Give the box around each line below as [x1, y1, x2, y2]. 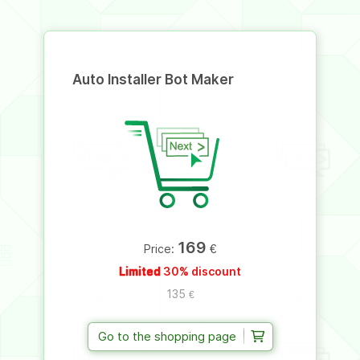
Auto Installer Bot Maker [72, 71, 234, 88]
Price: [144, 241, 178, 256]
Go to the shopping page [97, 328, 236, 344]
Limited [119, 264, 161, 278]
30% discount [161, 264, 241, 278]
